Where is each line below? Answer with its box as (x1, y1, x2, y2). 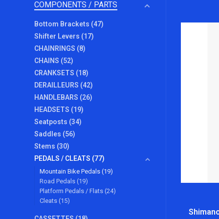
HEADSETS (34, 106, 71, 113)
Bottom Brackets (34, 20, 91, 28)
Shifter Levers (34, 32, 81, 40)
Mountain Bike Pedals (40, 168, 102, 175)
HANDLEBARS (34, 93, 80, 101)
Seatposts (34, 118, 69, 126)
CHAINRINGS (34, 44, 77, 52)
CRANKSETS (34, 69, 76, 77)
